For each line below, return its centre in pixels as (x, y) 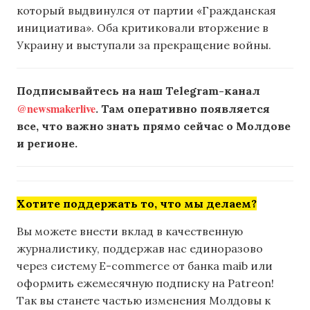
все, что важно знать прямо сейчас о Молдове (154, 126)
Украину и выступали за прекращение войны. (144, 45)
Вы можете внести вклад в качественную (130, 231)
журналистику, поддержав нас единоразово (140, 248)
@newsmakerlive (56, 109)
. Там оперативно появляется (183, 109)
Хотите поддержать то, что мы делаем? (137, 204)
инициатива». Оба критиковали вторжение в (143, 28)
